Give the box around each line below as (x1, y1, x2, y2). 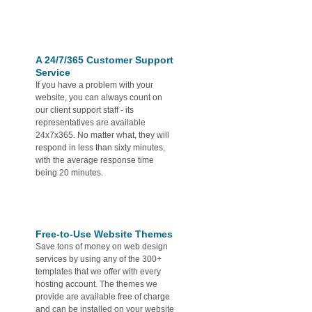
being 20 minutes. (36, 167, 103, 178)
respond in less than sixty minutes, (36, 142, 165, 153)
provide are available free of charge (36, 291, 170, 302)
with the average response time (36, 155, 154, 165)
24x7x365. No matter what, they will (36, 130, 169, 140)
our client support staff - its (36, 104, 134, 115)
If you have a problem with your (36, 79, 153, 90)
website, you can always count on (36, 92, 162, 102)
